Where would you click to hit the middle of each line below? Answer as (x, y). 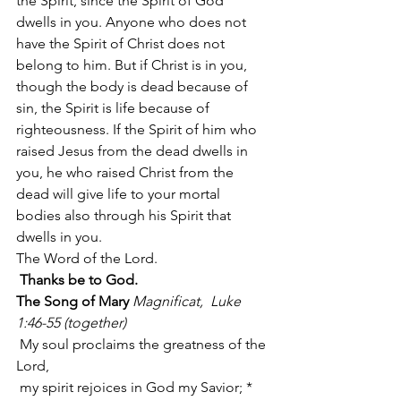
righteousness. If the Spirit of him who (138, 129)
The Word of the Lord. (87, 258)
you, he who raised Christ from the (127, 172)
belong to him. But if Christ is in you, (133, 65)
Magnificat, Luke (188, 301)
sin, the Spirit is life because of (115, 108)
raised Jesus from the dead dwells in (134, 151)
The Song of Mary (73, 301)
